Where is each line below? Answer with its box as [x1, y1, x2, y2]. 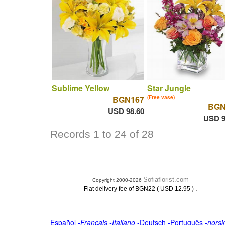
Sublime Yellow [51, 82, 109, 94]
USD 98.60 [107, 105, 144, 117]
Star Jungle [147, 82, 191, 94]
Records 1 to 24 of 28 [50, 128, 154, 140]
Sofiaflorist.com [143, 176, 189, 183]
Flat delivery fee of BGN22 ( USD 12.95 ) [83, 185, 195, 192]
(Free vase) [147, 93, 175, 101]
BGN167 [112, 93, 144, 105]
